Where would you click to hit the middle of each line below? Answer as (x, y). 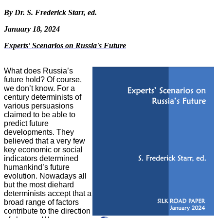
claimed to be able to (40, 114)
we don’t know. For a (39, 88)
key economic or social (43, 149)
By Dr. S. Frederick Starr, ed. (50, 12)
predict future (26, 123)
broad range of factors (41, 202)
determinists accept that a (48, 193)
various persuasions (39, 106)
